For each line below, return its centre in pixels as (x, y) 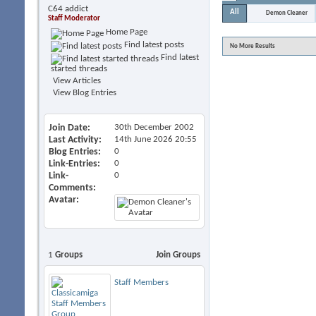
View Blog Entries (84, 93)
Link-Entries (73, 164)
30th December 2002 (154, 127)
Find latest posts (153, 45)
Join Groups (178, 255)
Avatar (62, 200)
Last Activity (74, 140)
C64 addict (68, 9)
